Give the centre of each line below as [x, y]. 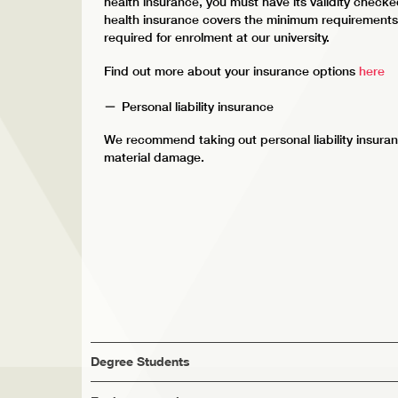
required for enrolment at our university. [217, 37]
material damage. [154, 158]
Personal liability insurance [197, 107]
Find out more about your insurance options [231, 72]
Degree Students [140, 362]
